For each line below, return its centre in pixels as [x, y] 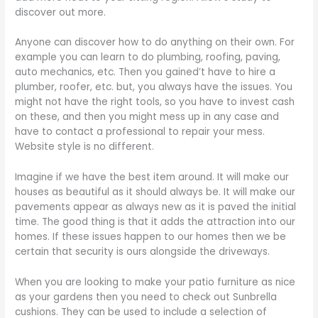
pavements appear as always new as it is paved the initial [156, 207]
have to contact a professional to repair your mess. [140, 132]
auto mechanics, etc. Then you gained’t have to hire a [146, 72]
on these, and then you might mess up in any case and [147, 117]
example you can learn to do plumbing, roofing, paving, [148, 57]
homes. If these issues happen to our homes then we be [151, 237]
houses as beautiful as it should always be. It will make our [155, 192]
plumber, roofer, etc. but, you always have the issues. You [154, 87]
